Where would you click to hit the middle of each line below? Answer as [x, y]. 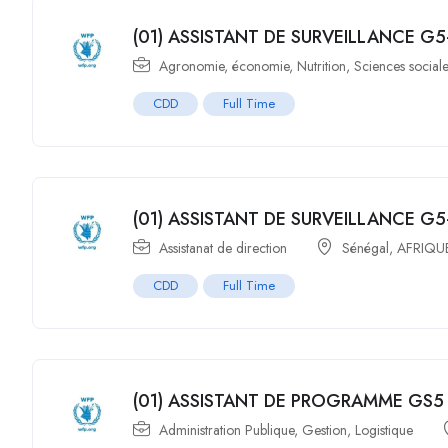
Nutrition [322, 66]
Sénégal [366, 248]
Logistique [384, 430]
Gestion [325, 430]
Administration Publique [227, 430]
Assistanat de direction [223, 248]
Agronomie [192, 66]
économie [261, 66]
